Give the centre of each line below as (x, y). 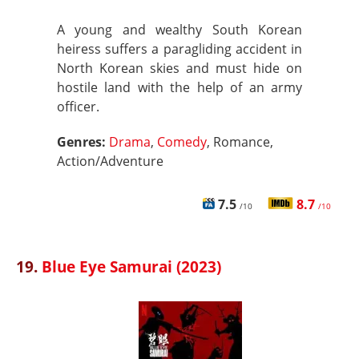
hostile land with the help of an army (179, 87)
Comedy (182, 142)
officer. (78, 107)
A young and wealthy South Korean (179, 30)
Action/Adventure (110, 161)
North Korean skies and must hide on (179, 68)
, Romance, (240, 142)
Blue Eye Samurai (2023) (131, 266)
